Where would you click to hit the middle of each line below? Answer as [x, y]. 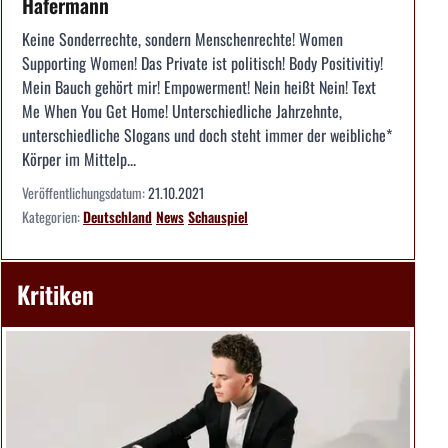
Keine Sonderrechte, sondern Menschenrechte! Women [182, 38]
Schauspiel [218, 216]
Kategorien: [52, 216]
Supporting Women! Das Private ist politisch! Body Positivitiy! [202, 62]
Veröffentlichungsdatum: [85, 192]
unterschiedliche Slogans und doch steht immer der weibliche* [207, 134]
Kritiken [55, 293]
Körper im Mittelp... [79, 158]
